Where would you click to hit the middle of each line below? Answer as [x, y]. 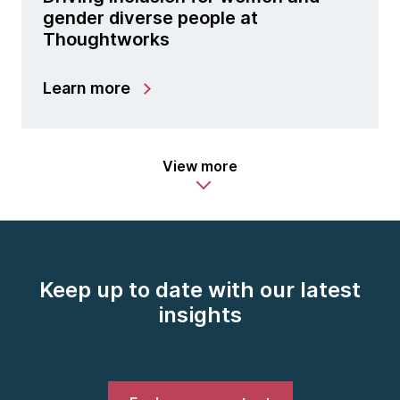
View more [200, 166]
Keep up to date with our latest [200, 290]
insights [200, 315]
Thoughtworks [106, 39]
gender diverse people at [150, 18]
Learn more [87, 88]
